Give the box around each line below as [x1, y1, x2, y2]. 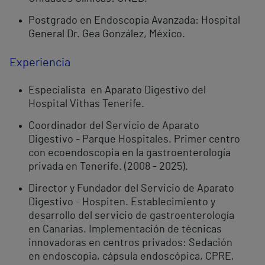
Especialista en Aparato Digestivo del [28, 85, 206, 96]
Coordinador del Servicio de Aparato [28, 121, 199, 132]
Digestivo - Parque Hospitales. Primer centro [28, 134, 240, 146]
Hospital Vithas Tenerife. [28, 99, 144, 110]
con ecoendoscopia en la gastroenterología [28, 148, 231, 159]
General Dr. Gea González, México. [28, 29, 185, 40]
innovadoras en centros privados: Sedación [28, 238, 232, 249]
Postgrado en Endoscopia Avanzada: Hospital [28, 15, 240, 27]
